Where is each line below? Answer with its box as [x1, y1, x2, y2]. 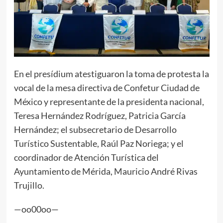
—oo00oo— [13, 203, 59, 215]
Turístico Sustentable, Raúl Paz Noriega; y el [13, 137, 184, 149]
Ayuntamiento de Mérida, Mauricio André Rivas [13, 165, 198, 177]
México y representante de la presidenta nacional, [13, 96, 204, 107]
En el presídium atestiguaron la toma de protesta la [13, 68, 209, 79]
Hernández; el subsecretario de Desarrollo [13, 123, 177, 135]
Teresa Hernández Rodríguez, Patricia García [13, 110, 186, 121]
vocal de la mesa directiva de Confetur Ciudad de [13, 82, 200, 93]
